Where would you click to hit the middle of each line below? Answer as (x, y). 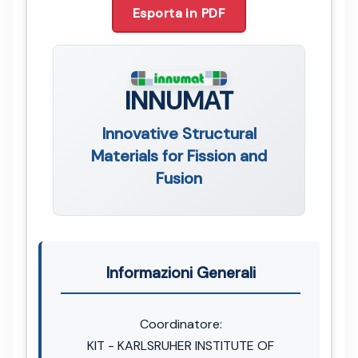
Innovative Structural (179, 133)
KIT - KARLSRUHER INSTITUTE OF (181, 345)
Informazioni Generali (181, 272)
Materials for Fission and (179, 155)
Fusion (179, 178)
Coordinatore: (181, 324)
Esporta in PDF (179, 13)
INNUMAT (179, 100)
